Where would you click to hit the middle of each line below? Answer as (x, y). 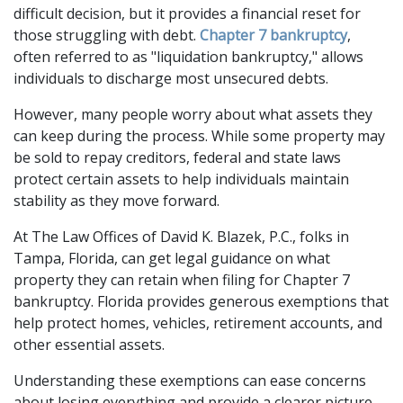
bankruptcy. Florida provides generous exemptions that (201, 301)
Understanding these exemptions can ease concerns (190, 381)
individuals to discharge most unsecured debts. (173, 78)
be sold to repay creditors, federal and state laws (177, 157)
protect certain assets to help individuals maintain (181, 179)
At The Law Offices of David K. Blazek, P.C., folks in (181, 237)
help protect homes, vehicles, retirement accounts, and (198, 323)
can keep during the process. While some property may (199, 136)
